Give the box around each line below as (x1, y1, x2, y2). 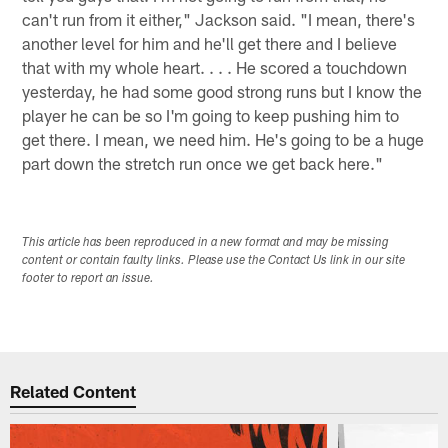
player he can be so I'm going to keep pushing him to (22, 105, 400, 126)
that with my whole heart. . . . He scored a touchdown (22, 57, 408, 78)
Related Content (10, 381, 137, 402)
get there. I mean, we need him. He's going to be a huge (22, 129, 425, 150)
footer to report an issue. (22, 272, 155, 285)
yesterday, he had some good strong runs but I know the (22, 81, 423, 102)
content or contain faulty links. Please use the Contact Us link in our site (22, 254, 406, 267)
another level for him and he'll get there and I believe (22, 33, 398, 54)
